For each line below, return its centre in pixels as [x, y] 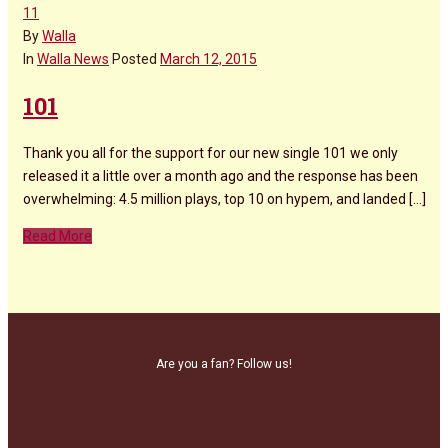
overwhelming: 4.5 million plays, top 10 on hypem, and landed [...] [224, 199]
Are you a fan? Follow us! [224, 364]
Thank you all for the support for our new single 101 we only [210, 153]
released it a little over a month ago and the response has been [220, 176]
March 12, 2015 [208, 59]
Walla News [73, 59]
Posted [134, 59]
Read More [57, 236]
